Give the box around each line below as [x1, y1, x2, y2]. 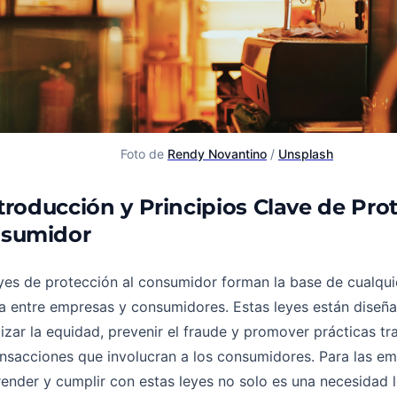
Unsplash [278, 146, 333, 161]
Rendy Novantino [167, 146, 267, 161]
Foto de [121, 146, 167, 161]
